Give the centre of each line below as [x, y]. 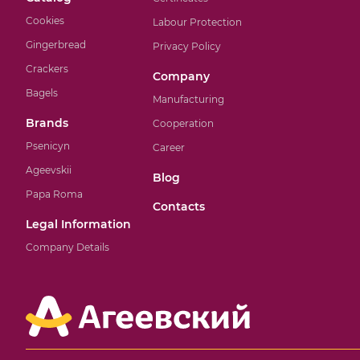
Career [169, 147]
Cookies [45, 20]
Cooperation [183, 123]
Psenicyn [48, 146]
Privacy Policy [187, 46]
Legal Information [78, 224]
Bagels [42, 93]
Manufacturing [188, 99]
